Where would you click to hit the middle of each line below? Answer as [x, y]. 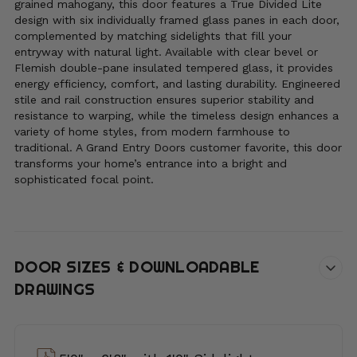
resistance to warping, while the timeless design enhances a [177, 116]
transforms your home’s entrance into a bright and [151, 164]
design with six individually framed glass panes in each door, [177, 20]
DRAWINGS [55, 290]
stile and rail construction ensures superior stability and [164, 100]
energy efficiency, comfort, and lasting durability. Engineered [177, 84]
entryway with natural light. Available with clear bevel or [166, 52]
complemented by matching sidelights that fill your [153, 36]
